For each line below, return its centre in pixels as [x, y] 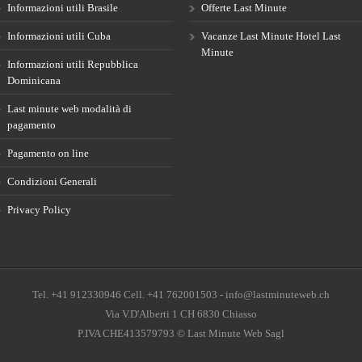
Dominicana [34, 80]
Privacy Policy [39, 209]
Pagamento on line [48, 153]
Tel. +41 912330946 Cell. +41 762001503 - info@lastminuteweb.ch [181, 294]
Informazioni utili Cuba [59, 36]
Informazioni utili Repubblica [73, 64]
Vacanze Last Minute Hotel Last [271, 36]
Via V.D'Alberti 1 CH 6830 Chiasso [181, 314]
